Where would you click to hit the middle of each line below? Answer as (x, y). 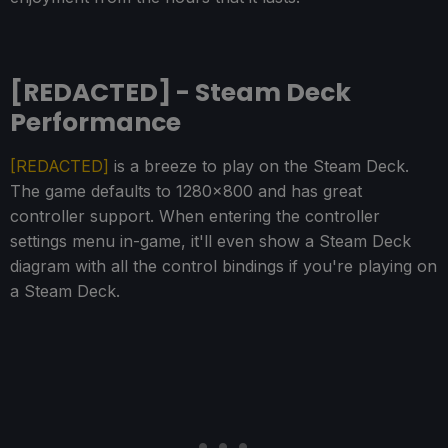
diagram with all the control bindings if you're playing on (223, 266)
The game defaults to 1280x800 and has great (186, 191)
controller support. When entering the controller (195, 216)
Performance (95, 123)
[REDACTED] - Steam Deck (180, 93)
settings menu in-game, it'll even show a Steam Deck (210, 241)
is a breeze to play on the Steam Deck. (259, 166)
